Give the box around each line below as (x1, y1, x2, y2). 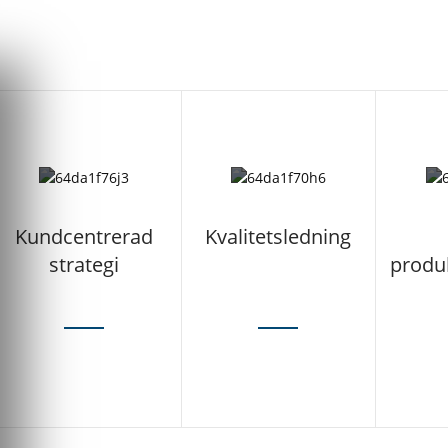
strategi (49, 251, 120, 279)
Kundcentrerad (15, 223, 154, 251)
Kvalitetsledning (205, 223, 352, 251)
